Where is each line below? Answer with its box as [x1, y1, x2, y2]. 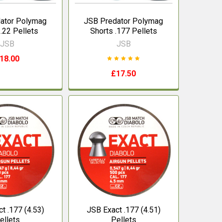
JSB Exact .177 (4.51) [86, 205, 161, 215]
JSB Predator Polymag [84, 16, 164, 26]
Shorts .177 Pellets [90, 26, 157, 36]
